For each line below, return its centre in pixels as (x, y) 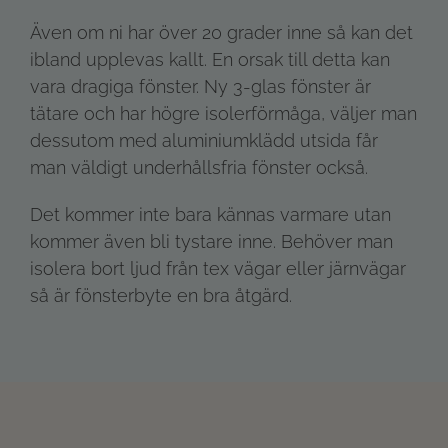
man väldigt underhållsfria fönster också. (199, 167)
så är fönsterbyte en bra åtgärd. (161, 295)
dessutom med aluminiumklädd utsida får (204, 140)
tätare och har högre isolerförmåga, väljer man (223, 113)
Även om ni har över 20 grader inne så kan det (221, 32)
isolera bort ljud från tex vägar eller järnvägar (218, 268)
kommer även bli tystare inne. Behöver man (211, 241)
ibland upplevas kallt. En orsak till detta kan (210, 59)
